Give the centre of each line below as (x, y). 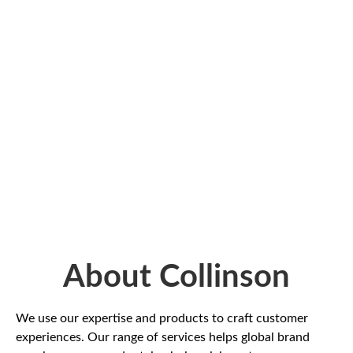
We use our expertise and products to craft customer (162, 318)
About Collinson (176, 277)
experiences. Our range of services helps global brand (163, 337)
